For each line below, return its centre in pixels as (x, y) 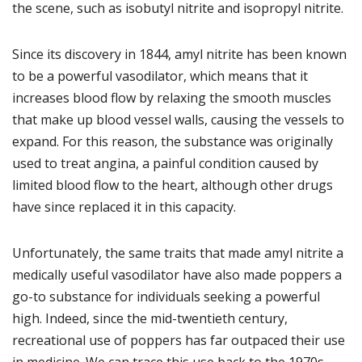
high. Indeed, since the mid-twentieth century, (150, 318)
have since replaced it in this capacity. (124, 207)
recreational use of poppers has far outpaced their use (179, 340)
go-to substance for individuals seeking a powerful (166, 297)
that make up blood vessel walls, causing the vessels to (178, 120)
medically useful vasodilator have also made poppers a (177, 275)
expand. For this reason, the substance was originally (173, 141)
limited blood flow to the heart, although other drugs (173, 185)
